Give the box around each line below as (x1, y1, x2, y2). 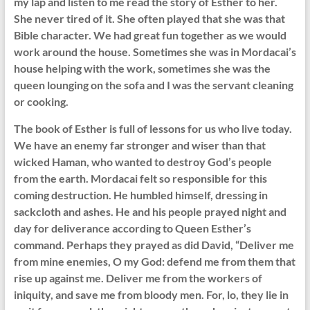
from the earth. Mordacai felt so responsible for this (13, 172, 267, 185)
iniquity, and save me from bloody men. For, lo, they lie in (13, 288, 289, 302)
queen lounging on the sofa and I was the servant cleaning (13, 78, 293, 92)
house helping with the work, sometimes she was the (13, 62, 271, 75)
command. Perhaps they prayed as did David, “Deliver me (13, 238, 294, 252)
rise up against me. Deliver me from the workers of (13, 271, 262, 285)
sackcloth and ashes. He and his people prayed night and (13, 205, 286, 219)
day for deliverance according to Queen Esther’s (13, 221, 251, 235)
